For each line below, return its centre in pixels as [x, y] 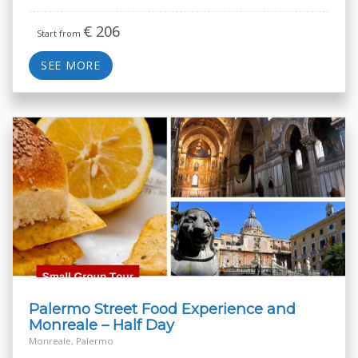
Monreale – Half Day [101, 325]
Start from [60, 34]
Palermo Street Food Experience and [162, 309]
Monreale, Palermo [71, 341]
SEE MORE [71, 66]
